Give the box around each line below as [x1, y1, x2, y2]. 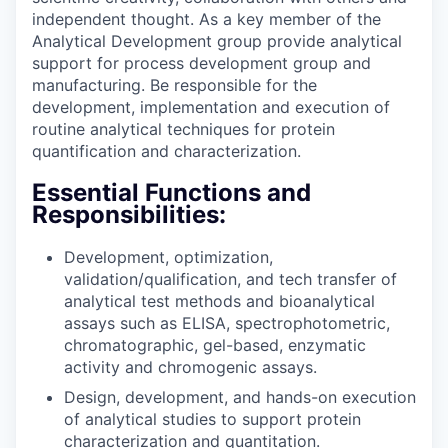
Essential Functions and [32, 177, 311, 207]
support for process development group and [32, 52, 371, 73]
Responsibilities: [32, 199, 226, 229]
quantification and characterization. [32, 140, 301, 161]
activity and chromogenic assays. [64, 356, 317, 377]
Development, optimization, [64, 246, 273, 267]
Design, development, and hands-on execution [64, 386, 416, 407]
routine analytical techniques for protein [32, 118, 335, 139]
